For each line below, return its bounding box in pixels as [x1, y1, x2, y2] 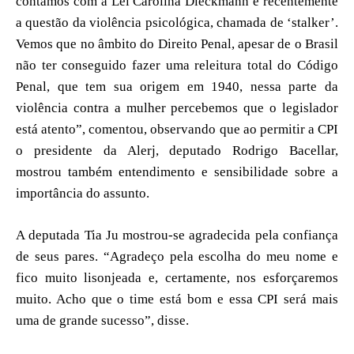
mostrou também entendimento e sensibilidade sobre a [16, 164, 338, 180]
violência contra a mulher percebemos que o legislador [16, 100, 338, 116]
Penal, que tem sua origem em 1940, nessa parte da [16, 79, 338, 95]
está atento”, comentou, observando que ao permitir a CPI [16, 122, 338, 137]
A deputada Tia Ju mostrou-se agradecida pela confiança [16, 228, 338, 243]
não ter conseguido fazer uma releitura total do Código [16, 58, 338, 73]
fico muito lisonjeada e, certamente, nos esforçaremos [16, 270, 338, 286]
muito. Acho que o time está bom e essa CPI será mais [16, 292, 338, 307]
